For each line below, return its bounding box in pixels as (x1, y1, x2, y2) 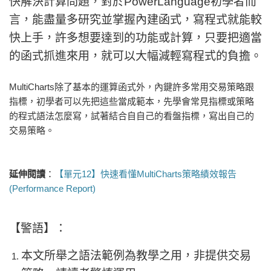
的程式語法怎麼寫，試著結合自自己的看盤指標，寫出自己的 (9, 110, 254, 121)
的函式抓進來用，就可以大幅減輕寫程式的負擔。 (9, 49, 262, 62)
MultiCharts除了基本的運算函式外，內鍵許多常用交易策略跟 (9, 81, 254, 92)
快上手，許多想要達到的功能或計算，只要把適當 (9, 31, 262, 44)
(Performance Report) (9, 183, 96, 194)
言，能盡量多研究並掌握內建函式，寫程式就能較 (9, 13, 262, 26)
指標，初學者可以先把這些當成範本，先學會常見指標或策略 (9, 96, 254, 106)
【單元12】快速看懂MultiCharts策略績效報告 (54, 168, 237, 179)
